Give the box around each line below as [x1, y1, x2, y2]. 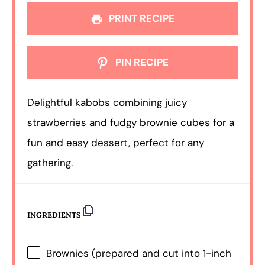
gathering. [27, 156, 73, 169]
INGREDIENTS [27, 210, 82, 220]
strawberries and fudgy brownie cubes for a [27, 115, 235, 129]
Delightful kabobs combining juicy [27, 95, 188, 109]
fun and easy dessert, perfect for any [27, 135, 205, 149]
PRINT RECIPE [106, 11, 175, 25]
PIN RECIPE [112, 56, 169, 69]
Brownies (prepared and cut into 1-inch [46, 247, 232, 260]
